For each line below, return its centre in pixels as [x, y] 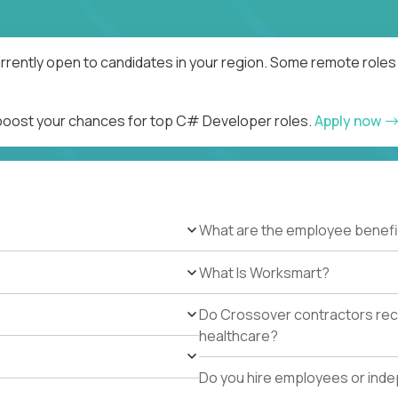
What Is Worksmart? [264, 272]
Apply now [349, 121]
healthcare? [239, 335]
